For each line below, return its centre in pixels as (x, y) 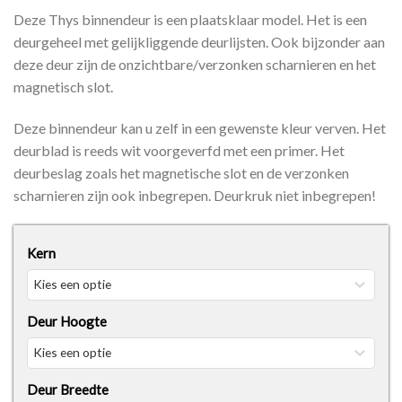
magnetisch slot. (63, 87)
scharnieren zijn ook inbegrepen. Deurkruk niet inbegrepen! (195, 196)
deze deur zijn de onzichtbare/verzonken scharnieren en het (195, 65)
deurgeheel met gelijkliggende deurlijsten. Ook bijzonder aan (199, 42)
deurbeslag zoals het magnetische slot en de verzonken (181, 173)
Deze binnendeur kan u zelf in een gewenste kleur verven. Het (200, 128)
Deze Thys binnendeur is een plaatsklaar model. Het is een (190, 20)
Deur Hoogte (67, 322)
